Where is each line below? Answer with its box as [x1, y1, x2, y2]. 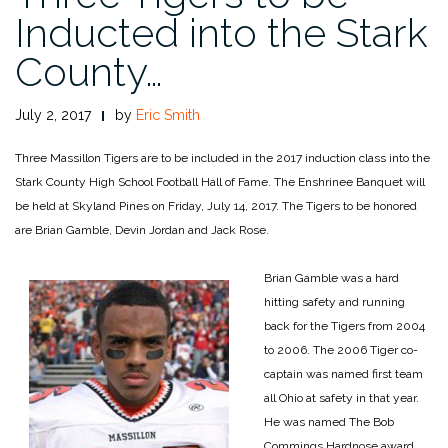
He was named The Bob [264, 414, 394, 429]
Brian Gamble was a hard [264, 270, 399, 285]
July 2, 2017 [15, 106, 91, 123]
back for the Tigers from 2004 [264, 318, 425, 333]
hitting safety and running [264, 294, 405, 309]
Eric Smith [136, 106, 200, 123]
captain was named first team [264, 366, 423, 381]
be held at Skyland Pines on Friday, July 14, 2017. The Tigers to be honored [15, 198, 417, 213]
